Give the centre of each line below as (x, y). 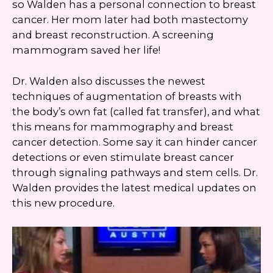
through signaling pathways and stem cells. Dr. (135, 172)
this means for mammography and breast (123, 126)
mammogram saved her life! (86, 50)
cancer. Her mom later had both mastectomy (130, 19)
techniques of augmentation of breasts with (127, 96)
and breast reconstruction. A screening (113, 34)
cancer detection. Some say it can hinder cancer (135, 142)
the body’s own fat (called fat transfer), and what (136, 111)
